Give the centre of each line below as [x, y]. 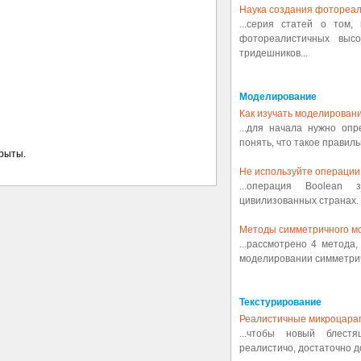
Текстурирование [280, 302]
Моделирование [278, 97]
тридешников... [274, 53]
